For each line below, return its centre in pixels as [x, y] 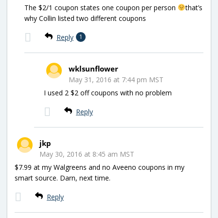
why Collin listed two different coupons [85, 18]
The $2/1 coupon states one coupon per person [101, 7]
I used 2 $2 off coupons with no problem [108, 92]
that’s [194, 7]
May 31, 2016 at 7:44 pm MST [116, 79]
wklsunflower [93, 68]
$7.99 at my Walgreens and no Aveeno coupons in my [100, 167]
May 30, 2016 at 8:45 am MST [87, 154]
